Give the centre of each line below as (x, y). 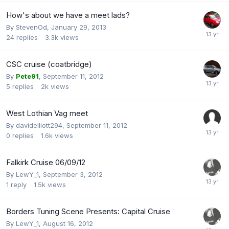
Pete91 (27, 76)
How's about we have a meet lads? (68, 15)
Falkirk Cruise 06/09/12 (46, 162)
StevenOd (31, 27)
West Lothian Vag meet (47, 113)
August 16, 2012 (68, 223)
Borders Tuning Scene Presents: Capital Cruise (88, 211)
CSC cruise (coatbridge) (49, 64)
